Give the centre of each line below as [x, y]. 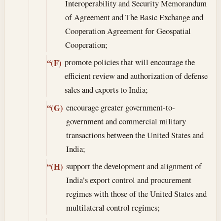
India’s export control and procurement [129, 180]
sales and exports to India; [106, 90]
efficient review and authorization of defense [136, 76]
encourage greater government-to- [120, 107]
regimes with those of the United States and [136, 193]
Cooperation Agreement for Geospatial [128, 31]
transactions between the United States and [135, 135]
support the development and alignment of [134, 166]
